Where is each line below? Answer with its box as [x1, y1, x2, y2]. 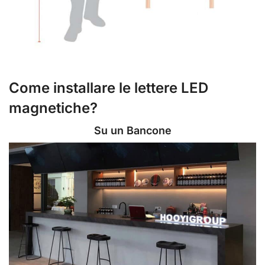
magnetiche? [9, 99, 98, 117]
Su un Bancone [93, 124, 172, 137]
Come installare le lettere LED [9, 79, 208, 96]
